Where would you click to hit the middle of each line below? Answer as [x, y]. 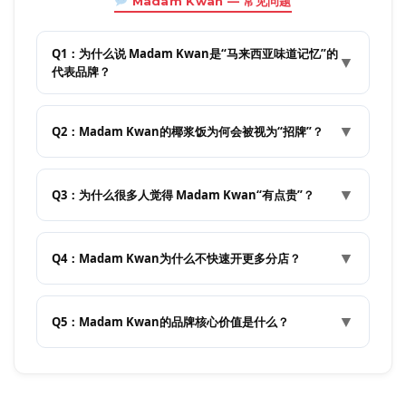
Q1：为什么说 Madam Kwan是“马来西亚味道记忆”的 [195, 53]
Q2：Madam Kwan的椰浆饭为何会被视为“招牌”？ [188, 131]
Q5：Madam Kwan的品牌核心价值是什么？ [170, 321]
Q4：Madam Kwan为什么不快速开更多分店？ [176, 258]
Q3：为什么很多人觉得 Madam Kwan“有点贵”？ [183, 194]
